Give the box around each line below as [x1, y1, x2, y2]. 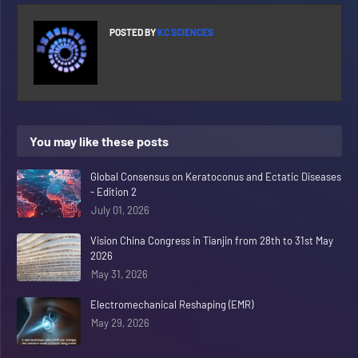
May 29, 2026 [91, 316, 149, 329]
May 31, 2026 [91, 267, 148, 280]
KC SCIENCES [156, 26, 213, 38]
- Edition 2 [90, 185, 137, 198]
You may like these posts [30, 133, 169, 149]
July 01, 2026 [91, 203, 149, 217]
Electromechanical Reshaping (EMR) [90, 297, 253, 311]
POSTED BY [109, 26, 156, 38]
